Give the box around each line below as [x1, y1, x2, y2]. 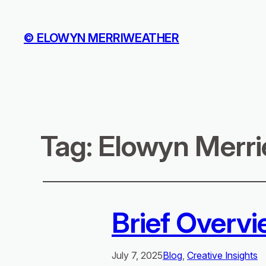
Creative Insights [187, 249, 258, 262]
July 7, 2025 [112, 249, 163, 262]
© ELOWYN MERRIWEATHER [24, 31, 179, 46]
